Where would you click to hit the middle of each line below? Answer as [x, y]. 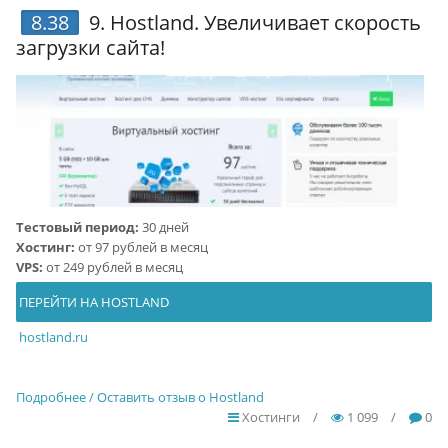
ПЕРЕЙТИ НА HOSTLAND [92, 301]
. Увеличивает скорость [307, 22]
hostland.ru [53, 336]
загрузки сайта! [90, 47]
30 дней [163, 226]
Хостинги [270, 416]
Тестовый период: [77, 226]
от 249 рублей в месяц [112, 266]
